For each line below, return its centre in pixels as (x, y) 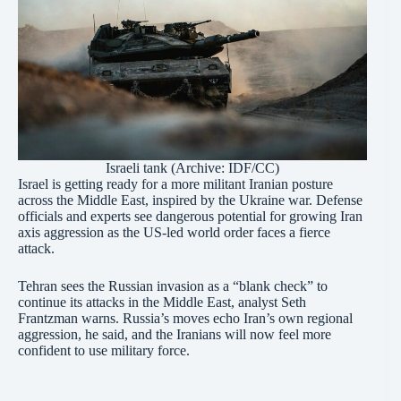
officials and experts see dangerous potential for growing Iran (190, 216)
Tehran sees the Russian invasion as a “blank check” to (173, 286)
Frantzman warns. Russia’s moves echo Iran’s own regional (185, 318)
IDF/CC (252, 167)
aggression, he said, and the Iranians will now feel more (175, 334)
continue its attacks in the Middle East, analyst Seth (162, 302)
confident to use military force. (109, 350)
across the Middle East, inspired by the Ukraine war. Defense (190, 200)
